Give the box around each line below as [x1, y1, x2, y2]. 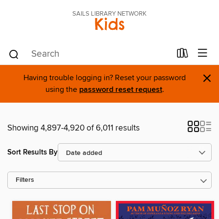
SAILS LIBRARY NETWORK [72, 10, 147, 18]
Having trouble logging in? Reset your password [23, 73, 186, 83]
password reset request [79, 85, 162, 95]
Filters [16, 176, 34, 184]
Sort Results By [7, 147, 58, 157]
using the [45, 85, 79, 94]
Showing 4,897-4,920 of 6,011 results [7, 123, 140, 133]
